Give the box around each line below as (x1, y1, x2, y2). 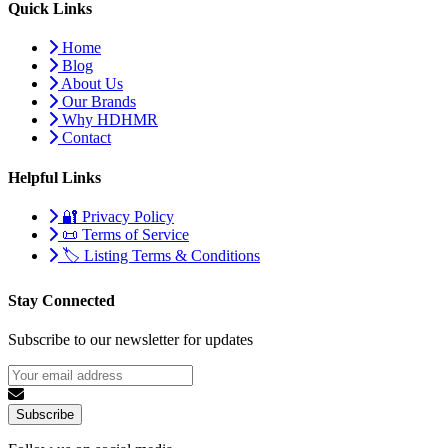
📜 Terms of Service (58, 225, 189, 243)
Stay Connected (8, 292, 115, 310)
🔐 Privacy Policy (58, 207, 174, 225)
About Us (58, 75, 123, 93)
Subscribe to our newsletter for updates (8, 331, 253, 349)
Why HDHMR (58, 111, 158, 129)
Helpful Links (8, 168, 101, 186)
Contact (58, 129, 111, 147)
